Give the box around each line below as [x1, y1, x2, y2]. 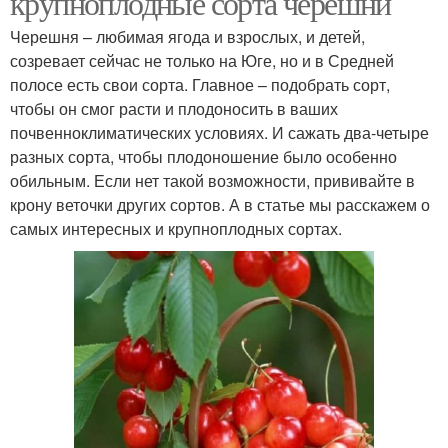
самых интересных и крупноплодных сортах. [10, 217, 342, 240]
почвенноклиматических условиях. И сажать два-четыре [10, 121, 429, 144]
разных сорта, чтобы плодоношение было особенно [10, 145, 397, 168]
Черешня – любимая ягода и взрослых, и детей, [10, 25, 365, 48]
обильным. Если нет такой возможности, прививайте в [10, 169, 415, 192]
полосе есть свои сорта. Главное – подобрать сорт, [10, 73, 390, 96]
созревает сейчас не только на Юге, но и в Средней [10, 49, 394, 72]
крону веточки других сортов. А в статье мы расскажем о [10, 193, 430, 216]
